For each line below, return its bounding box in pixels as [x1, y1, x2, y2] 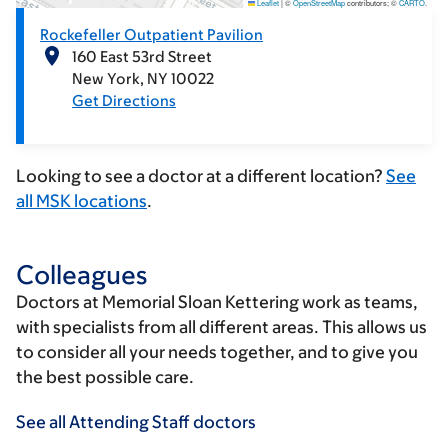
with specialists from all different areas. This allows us [16, 317, 427, 338]
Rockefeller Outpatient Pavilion [40, 26, 263, 44]
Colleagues [16, 259, 147, 290]
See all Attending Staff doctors [16, 412, 256, 433]
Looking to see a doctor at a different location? [16, 166, 386, 187]
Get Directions [72, 92, 176, 110]
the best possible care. [16, 367, 194, 388]
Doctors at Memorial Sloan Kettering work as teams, [16, 292, 418, 313]
